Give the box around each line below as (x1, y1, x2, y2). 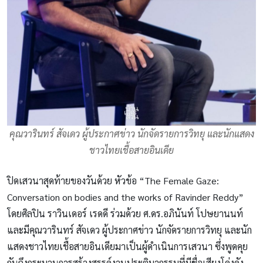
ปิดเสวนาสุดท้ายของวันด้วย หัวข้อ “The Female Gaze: (7, 174, 219, 187)
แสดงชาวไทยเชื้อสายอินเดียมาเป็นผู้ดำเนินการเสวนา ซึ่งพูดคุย (7, 240, 248, 252)
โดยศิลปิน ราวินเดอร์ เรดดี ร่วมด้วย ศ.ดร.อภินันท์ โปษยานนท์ (7, 207, 243, 220)
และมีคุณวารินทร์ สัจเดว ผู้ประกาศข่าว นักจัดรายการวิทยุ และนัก (7, 223, 252, 236)
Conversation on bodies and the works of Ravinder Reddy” (7, 190, 244, 203)
